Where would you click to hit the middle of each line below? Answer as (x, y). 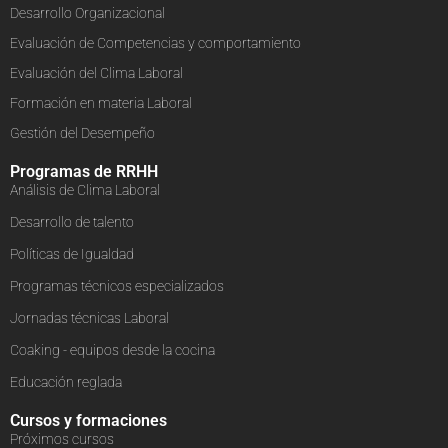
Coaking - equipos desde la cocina (112, 349)
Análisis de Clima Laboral (85, 189)
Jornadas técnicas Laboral (89, 317)
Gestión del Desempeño (82, 132)
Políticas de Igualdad (72, 253)
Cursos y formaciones (88, 420)
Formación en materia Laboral (101, 102)
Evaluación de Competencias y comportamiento (155, 42)
